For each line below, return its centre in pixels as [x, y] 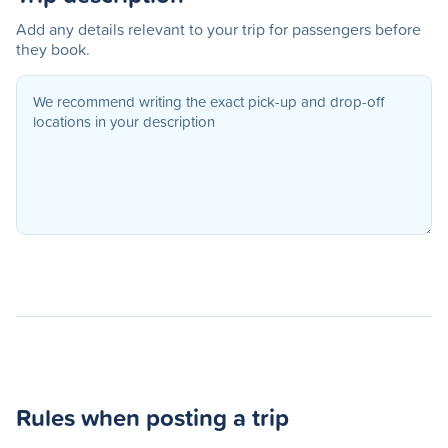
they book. [53, 49]
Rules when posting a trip [152, 417]
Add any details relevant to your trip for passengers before [218, 29]
